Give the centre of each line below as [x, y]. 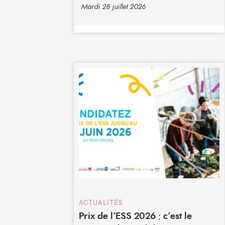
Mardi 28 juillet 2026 [113, 7]
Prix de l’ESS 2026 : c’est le [135, 216]
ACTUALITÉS [101, 202]
